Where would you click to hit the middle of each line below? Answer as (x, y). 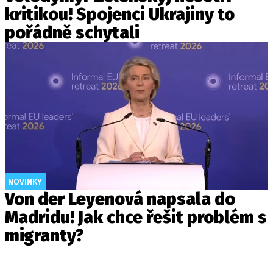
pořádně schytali (72, 33)
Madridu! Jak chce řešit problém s (136, 218)
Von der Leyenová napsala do (120, 199)
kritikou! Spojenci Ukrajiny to (120, 15)
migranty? (44, 236)
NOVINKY (25, 182)
